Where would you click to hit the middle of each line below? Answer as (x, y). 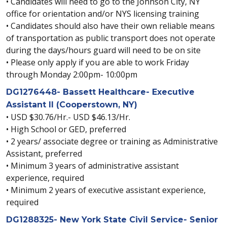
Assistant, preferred (44, 154)
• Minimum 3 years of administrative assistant (92, 166)
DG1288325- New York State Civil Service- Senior (112, 220)
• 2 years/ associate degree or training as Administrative (112, 141)
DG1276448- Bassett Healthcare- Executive (100, 92)
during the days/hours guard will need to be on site (103, 50)
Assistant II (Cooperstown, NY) (72, 105)
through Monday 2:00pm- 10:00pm (72, 74)
